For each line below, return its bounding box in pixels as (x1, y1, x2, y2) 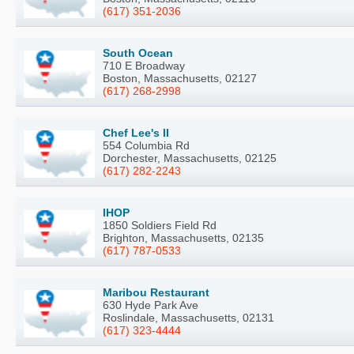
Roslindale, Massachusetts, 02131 (103, 311, 274, 325)
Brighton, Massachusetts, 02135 (103, 232, 264, 245)
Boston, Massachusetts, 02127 (103, 72, 257, 85)
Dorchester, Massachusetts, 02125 (103, 152, 277, 165)
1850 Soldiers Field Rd (103, 219, 217, 232)
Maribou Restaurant (103, 286, 209, 299)
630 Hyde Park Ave (103, 299, 198, 312)
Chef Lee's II (103, 126, 169, 140)
